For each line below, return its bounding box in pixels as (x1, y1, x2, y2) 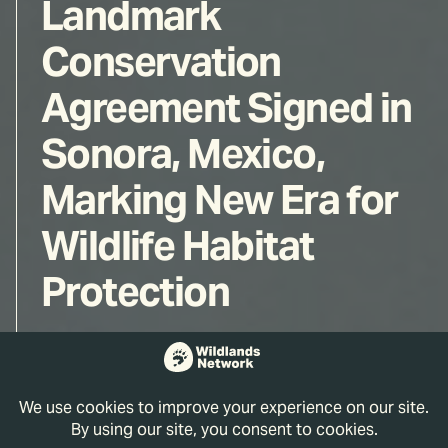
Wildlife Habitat (41, 220, 314, 271)
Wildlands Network (89, 352, 259, 378)
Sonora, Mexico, (41, 128, 324, 179)
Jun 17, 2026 (41, 416, 159, 442)
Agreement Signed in (41, 82, 412, 133)
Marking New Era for (41, 174, 398, 225)
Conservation (41, 36, 281, 87)
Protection (41, 266, 229, 317)
